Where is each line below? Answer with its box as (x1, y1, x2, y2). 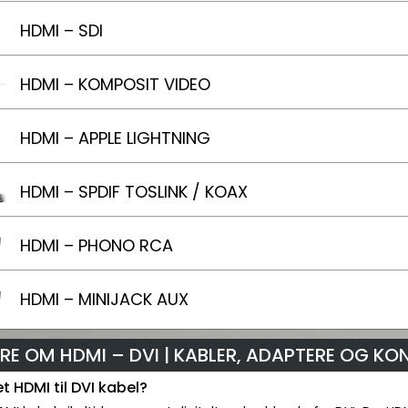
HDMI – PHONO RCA (20, 234, 173, 257)
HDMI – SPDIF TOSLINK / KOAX (20, 180, 248, 203)
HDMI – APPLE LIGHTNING (20, 127, 210, 149)
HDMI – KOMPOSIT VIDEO (20, 73, 210, 96)
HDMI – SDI (20, 19, 103, 42)
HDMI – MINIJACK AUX (20, 288, 189, 311)
